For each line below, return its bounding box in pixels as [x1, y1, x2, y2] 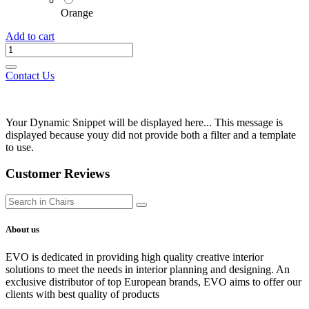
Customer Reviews [6, 166, 110, 181]
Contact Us [6, 69, 54, 81]
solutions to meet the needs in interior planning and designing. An [6, 263, 290, 275]
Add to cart [6, 30, 54, 42]
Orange [61, 6, 93, 19]
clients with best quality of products [6, 288, 162, 300]
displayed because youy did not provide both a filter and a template [6, 128, 296, 141]
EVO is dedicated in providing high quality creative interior [6, 250, 263, 263]
